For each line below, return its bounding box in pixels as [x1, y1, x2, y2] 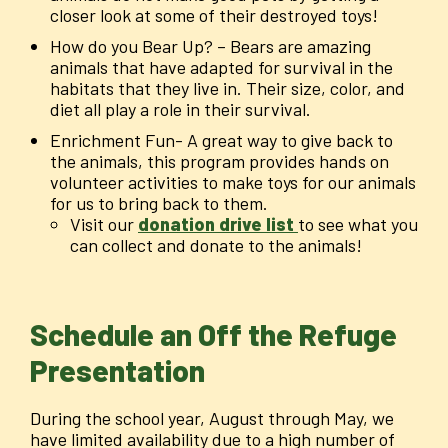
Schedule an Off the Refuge [30, 316, 397, 353]
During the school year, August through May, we [30, 407, 394, 430]
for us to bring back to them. [50, 192, 268, 215]
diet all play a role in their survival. [50, 98, 311, 121]
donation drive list [138, 213, 298, 236]
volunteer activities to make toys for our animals [50, 171, 416, 194]
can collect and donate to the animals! [70, 234, 362, 257]
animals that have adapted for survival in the [50, 56, 393, 79]
